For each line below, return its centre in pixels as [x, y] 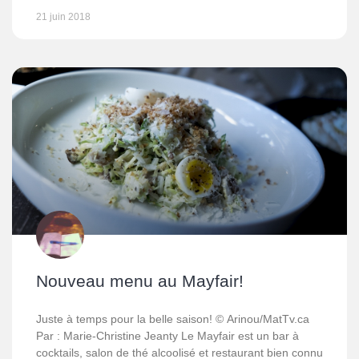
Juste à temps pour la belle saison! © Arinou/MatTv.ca [173, 319]
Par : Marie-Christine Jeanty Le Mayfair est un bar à [167, 336]
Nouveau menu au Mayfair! [140, 281]
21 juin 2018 [63, 17]
